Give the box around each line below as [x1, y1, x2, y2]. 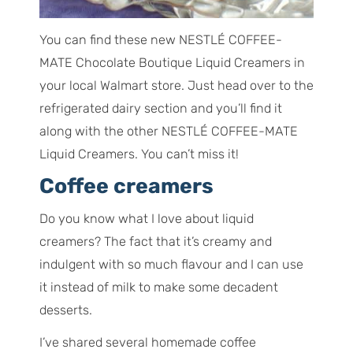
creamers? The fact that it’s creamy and [39, 234, 272, 250]
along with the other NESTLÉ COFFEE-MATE [39, 123, 298, 139]
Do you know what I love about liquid [39, 211, 254, 227]
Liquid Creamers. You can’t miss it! [39, 146, 239, 162]
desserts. [39, 303, 92, 318]
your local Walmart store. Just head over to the [39, 77, 314, 93]
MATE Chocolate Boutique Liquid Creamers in [39, 54, 305, 70]
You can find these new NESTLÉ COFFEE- [39, 32, 282, 47]
